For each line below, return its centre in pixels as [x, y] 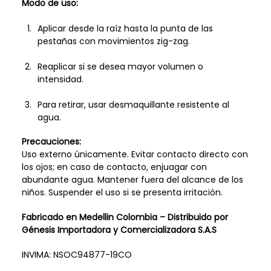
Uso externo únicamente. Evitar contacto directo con [135, 155]
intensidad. [60, 79]
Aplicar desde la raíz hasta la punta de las [125, 28]
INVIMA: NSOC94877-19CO [77, 255]
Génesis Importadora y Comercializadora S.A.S [120, 230]
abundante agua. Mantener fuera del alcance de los [132, 180]
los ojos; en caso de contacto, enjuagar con [114, 167]
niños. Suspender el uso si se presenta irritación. [122, 193]
